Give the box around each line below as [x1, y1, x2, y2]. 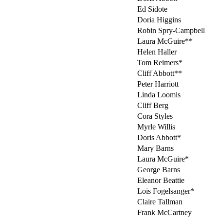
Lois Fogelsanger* [137, 187, 194, 196]
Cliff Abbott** [137, 69, 182, 78]
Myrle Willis [137, 123, 175, 131]
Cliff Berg [137, 101, 168, 110]
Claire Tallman [137, 198, 182, 206]
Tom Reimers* [137, 58, 182, 67]
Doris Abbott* [137, 133, 181, 142]
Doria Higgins [137, 16, 181, 24]
